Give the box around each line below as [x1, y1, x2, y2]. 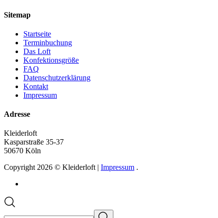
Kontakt [23, 82, 48, 91]
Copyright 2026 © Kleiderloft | [4, 163, 101, 172]
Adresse [4, 110, 30, 119]
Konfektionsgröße [23, 55, 79, 64]
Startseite [23, 29, 51, 38]
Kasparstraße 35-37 [4, 138, 64, 146]
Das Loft [23, 47, 51, 55]
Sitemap [4, 10, 31, 19]
